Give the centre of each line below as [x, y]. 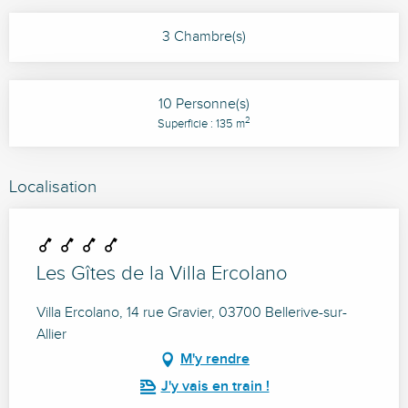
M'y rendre [215, 359]
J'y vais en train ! [215, 387]
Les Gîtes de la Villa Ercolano [162, 274]
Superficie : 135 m [201, 124]
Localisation [53, 187]
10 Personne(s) [204, 104]
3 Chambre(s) [204, 37]
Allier [51, 335]
